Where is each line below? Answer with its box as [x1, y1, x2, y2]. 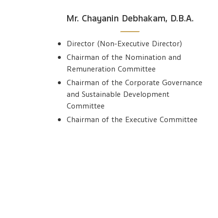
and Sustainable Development [67, 88, 169, 100]
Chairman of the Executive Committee [67, 113, 198, 126]
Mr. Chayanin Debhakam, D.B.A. [66, 11, 194, 25]
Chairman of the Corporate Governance [67, 76, 202, 89]
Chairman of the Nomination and [67, 51, 181, 63]
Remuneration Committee [67, 63, 156, 75]
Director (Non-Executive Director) [67, 37, 182, 50]
